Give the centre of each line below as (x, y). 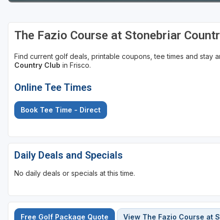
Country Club (37, 65)
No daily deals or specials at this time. (75, 173)
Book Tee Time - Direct (61, 110)
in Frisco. (76, 65)
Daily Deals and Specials (69, 155)
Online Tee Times (53, 88)
